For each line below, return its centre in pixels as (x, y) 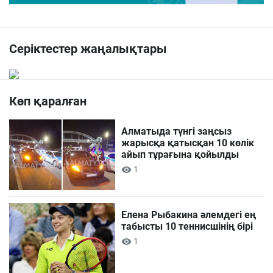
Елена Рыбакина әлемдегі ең (189, 215)
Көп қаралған (48, 101)
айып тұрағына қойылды (180, 155)
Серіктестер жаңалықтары (88, 49)
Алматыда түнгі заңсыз (177, 132)
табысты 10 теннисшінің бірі (187, 227)
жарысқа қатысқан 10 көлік (188, 143)
